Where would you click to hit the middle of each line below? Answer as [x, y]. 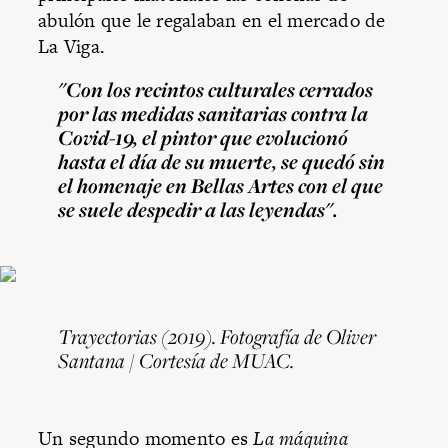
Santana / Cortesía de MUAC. [176, 361]
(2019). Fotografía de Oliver [267, 337]
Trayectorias [108, 337]
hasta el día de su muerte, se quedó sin [222, 161]
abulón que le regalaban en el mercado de [212, 21]
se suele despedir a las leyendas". [198, 209]
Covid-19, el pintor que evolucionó [203, 137]
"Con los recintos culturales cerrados [216, 89]
